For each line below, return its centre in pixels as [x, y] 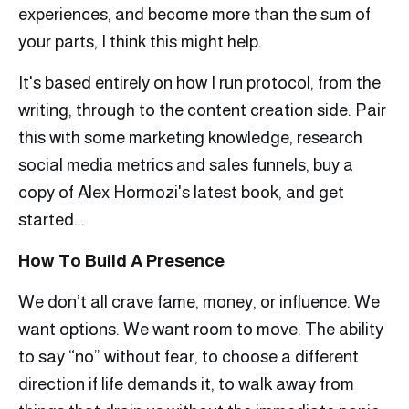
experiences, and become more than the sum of [194, 15]
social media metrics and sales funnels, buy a [186, 165]
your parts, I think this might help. [140, 42]
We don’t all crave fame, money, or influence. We [199, 302]
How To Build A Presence [121, 261]
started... [52, 220]
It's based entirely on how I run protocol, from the [199, 83]
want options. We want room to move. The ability [201, 330]
